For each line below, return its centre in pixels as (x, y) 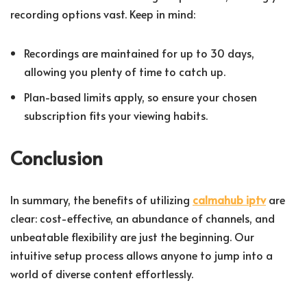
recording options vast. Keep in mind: (103, 14)
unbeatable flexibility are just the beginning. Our (132, 237)
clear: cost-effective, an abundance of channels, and (143, 218)
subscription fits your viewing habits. (116, 115)
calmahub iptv (229, 200)
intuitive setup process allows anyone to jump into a (142, 255)
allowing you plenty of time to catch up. (125, 72)
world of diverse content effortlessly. (102, 274)
